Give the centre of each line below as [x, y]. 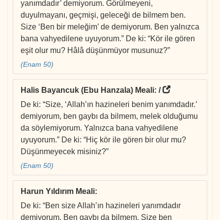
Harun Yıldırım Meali [58, 192]
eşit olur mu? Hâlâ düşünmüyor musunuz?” [95, 51]
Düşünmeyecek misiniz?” [65, 152]
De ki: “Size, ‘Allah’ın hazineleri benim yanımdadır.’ [109, 105]
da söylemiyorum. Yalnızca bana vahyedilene [99, 128]
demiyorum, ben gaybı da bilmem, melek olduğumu [109, 116]
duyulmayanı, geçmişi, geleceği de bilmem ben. [103, 15]
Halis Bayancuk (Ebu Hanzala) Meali [87, 90]
